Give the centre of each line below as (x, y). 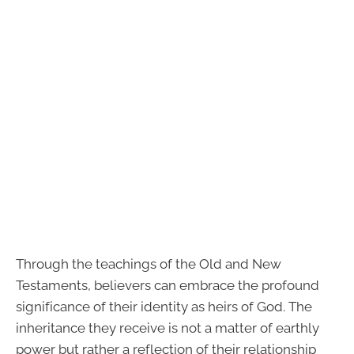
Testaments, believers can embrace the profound (168, 285)
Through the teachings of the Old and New (149, 264)
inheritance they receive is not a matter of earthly (168, 328)
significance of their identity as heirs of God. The (164, 306)
